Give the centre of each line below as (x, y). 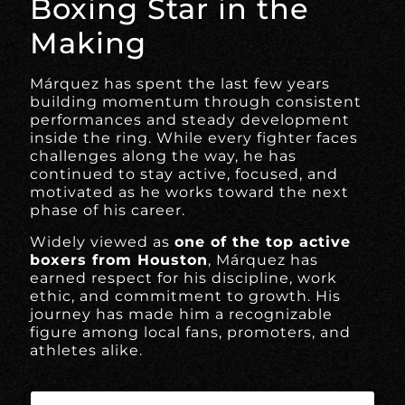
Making (89, 43)
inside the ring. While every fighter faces (194, 138)
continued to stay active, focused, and (184, 174)
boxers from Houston (119, 259)
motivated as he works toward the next (190, 193)
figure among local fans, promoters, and (191, 332)
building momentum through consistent (196, 102)
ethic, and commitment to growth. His (186, 296)
